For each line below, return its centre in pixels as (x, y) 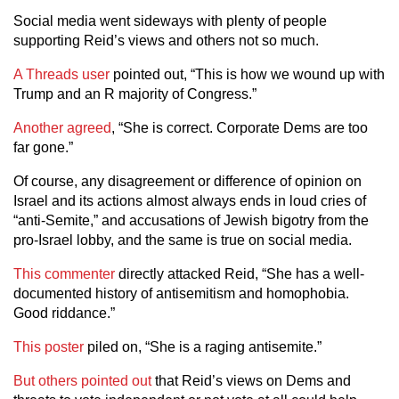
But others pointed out (82, 381)
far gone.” (43, 147)
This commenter (64, 274)
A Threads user (61, 74)
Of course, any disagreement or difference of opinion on (187, 181)
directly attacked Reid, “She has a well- (240, 274)
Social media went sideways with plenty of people (170, 21)
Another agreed (62, 128)
